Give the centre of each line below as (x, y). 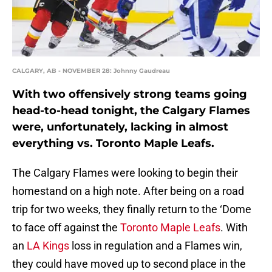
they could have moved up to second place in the (129, 264)
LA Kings (48, 246)
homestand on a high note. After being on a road (128, 191)
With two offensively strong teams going (130, 94)
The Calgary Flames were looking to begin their (125, 173)
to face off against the (66, 228)
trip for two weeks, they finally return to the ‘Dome (132, 209)
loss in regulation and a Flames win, (156, 246)
